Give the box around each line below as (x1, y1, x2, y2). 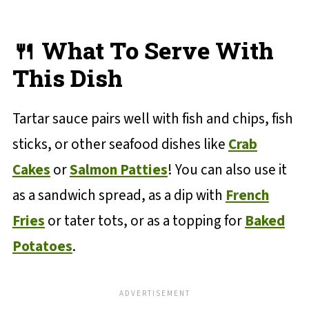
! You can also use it (167, 159, 287, 181)
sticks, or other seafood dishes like (12, 134, 228, 155)
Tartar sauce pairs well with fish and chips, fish (12, 108, 293, 130)
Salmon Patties (69, 159, 168, 181)
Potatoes (12, 236, 72, 257)
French (225, 185, 269, 206)
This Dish (12, 62, 123, 94)
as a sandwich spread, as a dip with (12, 185, 226, 206)
